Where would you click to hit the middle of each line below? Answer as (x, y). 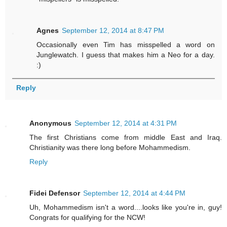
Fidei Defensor (55, 193)
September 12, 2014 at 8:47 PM (113, 30)
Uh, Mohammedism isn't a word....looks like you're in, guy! (126, 207)
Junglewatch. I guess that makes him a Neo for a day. (126, 54)
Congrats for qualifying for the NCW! (87, 217)
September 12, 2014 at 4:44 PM (134, 193)
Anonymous (50, 123)
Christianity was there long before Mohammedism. (110, 147)
